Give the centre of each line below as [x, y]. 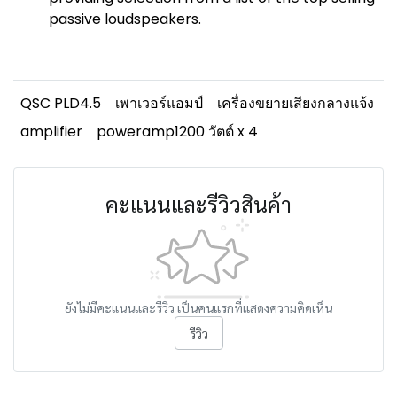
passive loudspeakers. [125, 19]
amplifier [51, 132]
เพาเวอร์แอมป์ [159, 103]
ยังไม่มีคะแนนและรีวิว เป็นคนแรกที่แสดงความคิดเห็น [198, 307]
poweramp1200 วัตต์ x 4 [177, 132]
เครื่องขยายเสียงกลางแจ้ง [296, 103]
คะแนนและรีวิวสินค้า [198, 204]
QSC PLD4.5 [61, 103]
